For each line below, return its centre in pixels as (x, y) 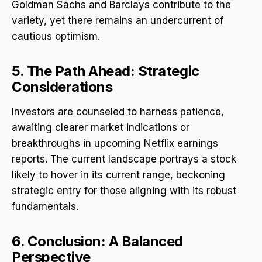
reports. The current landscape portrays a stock (124, 159)
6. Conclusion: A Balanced (97, 242)
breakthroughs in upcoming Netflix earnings (115, 144)
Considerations (62, 87)
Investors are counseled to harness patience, (118, 112)
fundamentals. (45, 207)
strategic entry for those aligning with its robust (124, 191)
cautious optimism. (56, 37)
